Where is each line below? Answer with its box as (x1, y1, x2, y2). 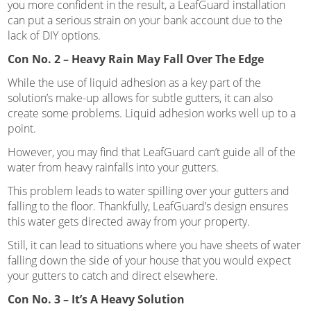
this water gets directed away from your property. (7, 213, 250, 229)
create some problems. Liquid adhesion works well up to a (7, 105, 296, 121)
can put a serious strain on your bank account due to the (7, 12, 283, 28)
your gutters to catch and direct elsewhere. (7, 267, 218, 283)
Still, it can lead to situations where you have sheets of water (7, 237, 301, 253)
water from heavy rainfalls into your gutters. (7, 159, 219, 175)
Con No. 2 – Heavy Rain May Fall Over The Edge (7, 51, 264, 67)
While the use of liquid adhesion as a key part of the (7, 74, 261, 90)
